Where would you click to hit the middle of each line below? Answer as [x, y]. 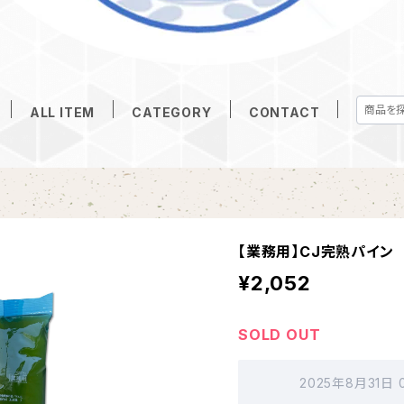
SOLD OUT [280, 335]
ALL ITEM [62, 112]
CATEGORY [172, 112]
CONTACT [284, 112]
